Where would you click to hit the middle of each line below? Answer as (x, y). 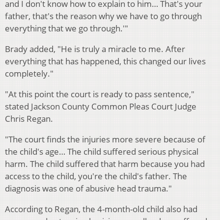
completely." (29, 74)
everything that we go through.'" (67, 28)
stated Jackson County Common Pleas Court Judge (101, 107)
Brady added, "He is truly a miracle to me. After (95, 49)
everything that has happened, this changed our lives (105, 61)
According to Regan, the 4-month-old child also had (101, 209)
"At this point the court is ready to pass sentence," (100, 94)
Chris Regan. (29, 119)
